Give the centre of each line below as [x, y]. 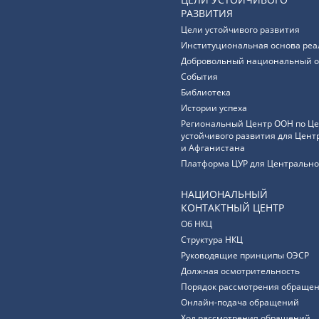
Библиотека [206, 92]
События [199, 77]
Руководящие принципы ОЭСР [245, 255]
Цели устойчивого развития [240, 30]
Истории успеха [214, 108]
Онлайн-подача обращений [240, 302]
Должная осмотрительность [240, 271]
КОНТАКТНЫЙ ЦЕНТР [232, 208]
